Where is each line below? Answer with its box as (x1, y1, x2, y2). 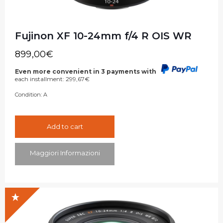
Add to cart (46, 122, 83, 131)
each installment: (15, 75, 66, 83)
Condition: (15, 91, 42, 99)
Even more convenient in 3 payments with (15, 68, 158, 76)
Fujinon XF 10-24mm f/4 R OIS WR (15, 29, 192, 42)
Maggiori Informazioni (29, 149, 100, 157)
